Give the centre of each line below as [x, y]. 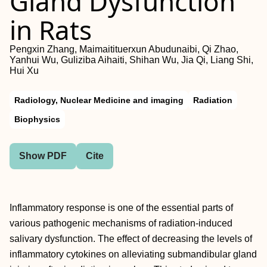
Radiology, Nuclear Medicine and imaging [99, 100]
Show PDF [43, 156]
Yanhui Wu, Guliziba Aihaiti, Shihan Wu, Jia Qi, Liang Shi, [131, 60]
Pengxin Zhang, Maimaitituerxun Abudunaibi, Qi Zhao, [124, 49]
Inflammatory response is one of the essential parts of [121, 208]
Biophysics [37, 119]
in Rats [51, 30]
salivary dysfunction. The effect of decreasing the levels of [131, 239]
